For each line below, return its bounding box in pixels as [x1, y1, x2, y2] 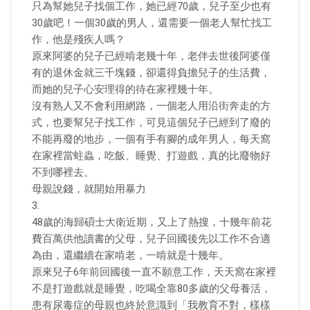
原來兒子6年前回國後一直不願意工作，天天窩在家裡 [32, 266, 276, 278]
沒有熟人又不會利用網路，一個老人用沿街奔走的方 [32, 100, 271, 112]
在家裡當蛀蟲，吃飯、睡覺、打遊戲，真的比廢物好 [32, 149, 271, 162]
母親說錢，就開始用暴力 [32, 183, 146, 195]
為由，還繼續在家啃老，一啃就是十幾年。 [32, 249, 229, 262]
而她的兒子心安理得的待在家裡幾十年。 [32, 83, 219, 95]
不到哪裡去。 [32, 166, 94, 179]
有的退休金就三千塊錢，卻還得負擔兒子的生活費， [32, 66, 271, 79]
